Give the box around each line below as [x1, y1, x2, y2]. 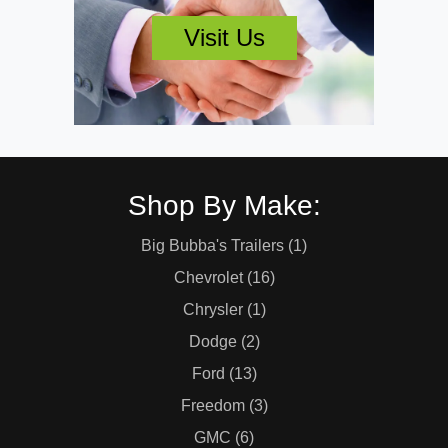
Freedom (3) [180, 397, 268, 414]
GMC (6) [194, 429, 254, 446]
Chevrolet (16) [173, 269, 275, 286]
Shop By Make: [127, 190, 321, 221]
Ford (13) [191, 365, 257, 382]
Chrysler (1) [182, 301, 266, 318]
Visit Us [183, 23, 265, 51]
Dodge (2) [188, 333, 260, 350]
